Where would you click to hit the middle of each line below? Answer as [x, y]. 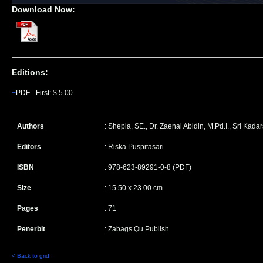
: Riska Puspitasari [134, 146]
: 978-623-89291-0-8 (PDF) [148, 167]
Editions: [30, 72]
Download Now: [43, 9]
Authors [31, 126]
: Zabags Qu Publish [137, 229]
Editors [30, 146]
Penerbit [31, 229]
